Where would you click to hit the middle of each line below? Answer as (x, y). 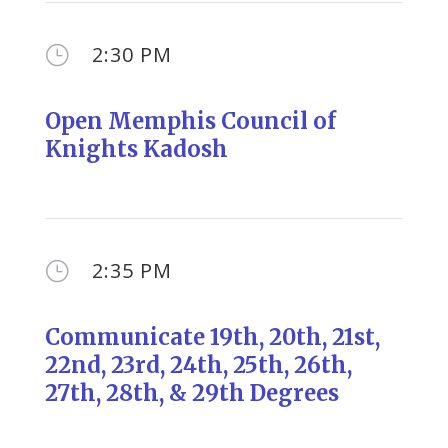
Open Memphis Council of (190, 121)
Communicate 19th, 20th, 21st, (212, 337)
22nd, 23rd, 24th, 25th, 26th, (198, 365)
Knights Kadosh (136, 149)
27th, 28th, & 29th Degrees (191, 393)
